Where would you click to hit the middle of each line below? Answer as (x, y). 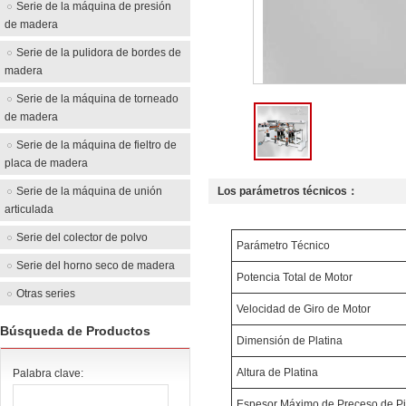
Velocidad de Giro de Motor (304, 309)
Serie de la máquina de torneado (97, 99)
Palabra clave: (48, 373)
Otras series (46, 294)
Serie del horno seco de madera (96, 266)
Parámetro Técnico (283, 246)
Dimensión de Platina (290, 341)
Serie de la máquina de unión (89, 191)
